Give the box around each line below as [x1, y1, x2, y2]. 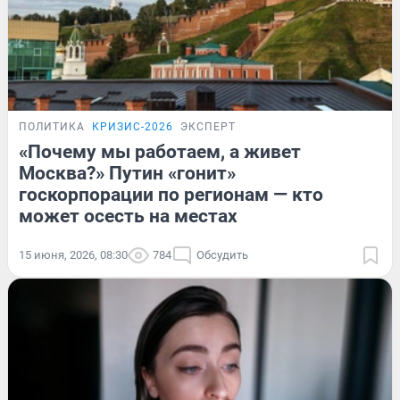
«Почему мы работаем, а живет [19, 141, 301, 163]
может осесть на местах [19, 205, 237, 228]
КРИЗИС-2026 [92, 121, 173, 134]
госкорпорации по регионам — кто [19, 184, 323, 206]
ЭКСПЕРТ [180, 121, 236, 134]
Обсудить [196, 248, 248, 262]
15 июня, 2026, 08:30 [19, 248, 128, 262]
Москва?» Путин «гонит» [19, 162, 236, 185]
